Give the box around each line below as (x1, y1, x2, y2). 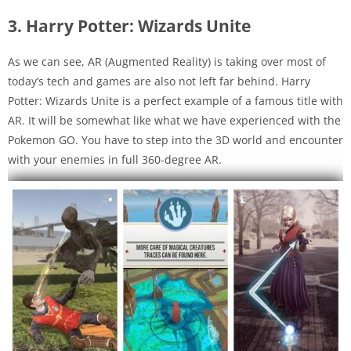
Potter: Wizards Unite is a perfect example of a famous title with (8, 92, 343, 108)
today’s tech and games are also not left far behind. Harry (8, 73, 310, 89)
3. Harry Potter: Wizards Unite (8, 14, 251, 37)
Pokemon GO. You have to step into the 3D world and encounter (8, 132, 343, 147)
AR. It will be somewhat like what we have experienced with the (8, 112, 341, 128)
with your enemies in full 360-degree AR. (8, 151, 222, 167)
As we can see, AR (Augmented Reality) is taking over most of (8, 53, 326, 69)
